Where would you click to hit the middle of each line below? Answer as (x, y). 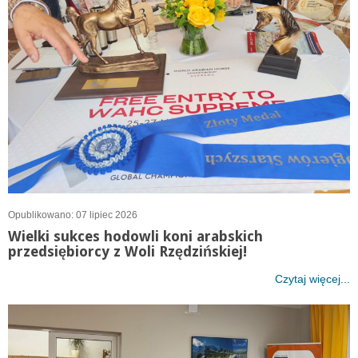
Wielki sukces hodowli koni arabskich (135, 237)
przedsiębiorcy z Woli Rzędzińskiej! (127, 252)
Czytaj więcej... (312, 279)
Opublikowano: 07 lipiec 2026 (73, 215)
